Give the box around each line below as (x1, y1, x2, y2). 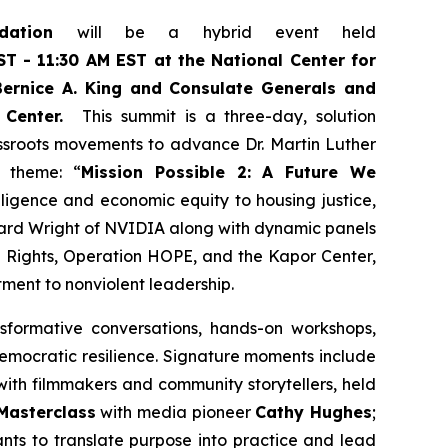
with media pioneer (95, 401, 256, 422)
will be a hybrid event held (77, 21, 376, 42)
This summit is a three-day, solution (82, 105, 377, 126)
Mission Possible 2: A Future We (81, 161, 376, 182)
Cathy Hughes (255, 401, 373, 422)
